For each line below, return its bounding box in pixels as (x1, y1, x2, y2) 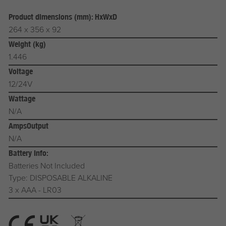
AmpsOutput (8, 121, 48, 131)
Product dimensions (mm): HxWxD (8, 12, 117, 22)
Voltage (8, 67, 33, 77)
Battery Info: (8, 148, 48, 158)
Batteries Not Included (8, 160, 85, 172)
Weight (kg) (8, 39, 46, 49)
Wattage (8, 94, 35, 104)
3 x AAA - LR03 (8, 184, 62, 196)
